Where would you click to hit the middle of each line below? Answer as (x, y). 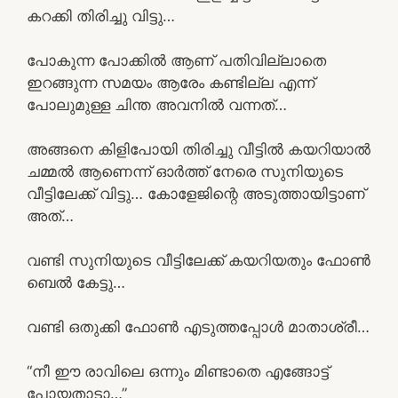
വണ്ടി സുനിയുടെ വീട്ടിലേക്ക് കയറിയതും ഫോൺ (199, 260)
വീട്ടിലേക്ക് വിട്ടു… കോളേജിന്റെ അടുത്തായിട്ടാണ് (196, 193)
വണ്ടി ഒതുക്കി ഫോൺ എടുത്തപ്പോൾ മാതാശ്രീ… (198, 326)
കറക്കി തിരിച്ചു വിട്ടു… (101, 16)
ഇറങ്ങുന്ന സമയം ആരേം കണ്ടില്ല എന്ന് (171, 82)
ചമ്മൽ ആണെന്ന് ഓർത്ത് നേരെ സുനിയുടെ (185, 171)
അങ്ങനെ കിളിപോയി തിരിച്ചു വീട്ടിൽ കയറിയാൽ (199, 149)
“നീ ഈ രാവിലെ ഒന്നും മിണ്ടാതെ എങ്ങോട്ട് (178, 371)
